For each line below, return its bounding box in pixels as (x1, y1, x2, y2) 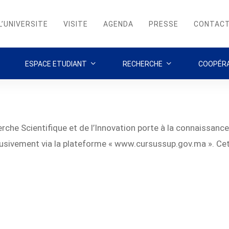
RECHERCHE (122, 59, 163, 68)
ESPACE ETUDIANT (25, 59, 87, 68)
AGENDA (103, 19, 133, 28)
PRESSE (149, 19, 178, 28)
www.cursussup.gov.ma (114, 138, 206, 149)
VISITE (63, 19, 88, 28)
